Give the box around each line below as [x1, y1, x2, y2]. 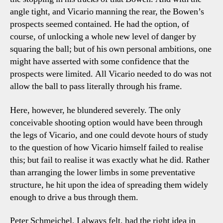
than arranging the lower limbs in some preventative [10, 166, 195, 178]
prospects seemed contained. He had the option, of [10, 18, 189, 30]
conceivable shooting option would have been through [10, 116, 203, 128]
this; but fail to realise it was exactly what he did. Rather [10, 154, 210, 166]
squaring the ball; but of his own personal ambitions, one [10, 43, 212, 55]
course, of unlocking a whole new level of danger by [10, 31, 196, 42]
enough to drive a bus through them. [10, 191, 138, 203]
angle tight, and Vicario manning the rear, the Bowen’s [10, 6, 204, 17]
